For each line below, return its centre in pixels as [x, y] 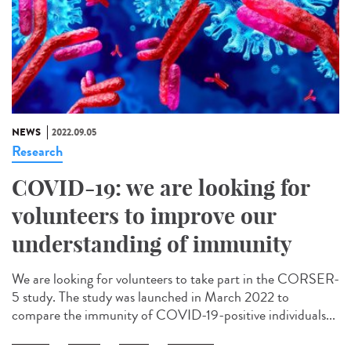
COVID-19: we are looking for [161, 187]
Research [37, 151]
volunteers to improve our [144, 215]
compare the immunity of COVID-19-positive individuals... [174, 315]
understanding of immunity [152, 244]
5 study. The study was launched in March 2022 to [150, 297]
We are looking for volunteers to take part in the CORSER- [175, 279]
